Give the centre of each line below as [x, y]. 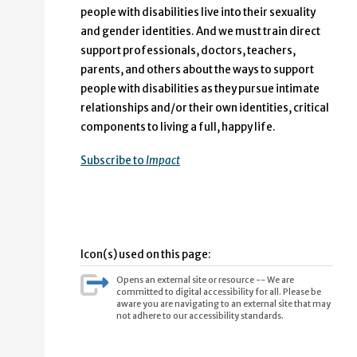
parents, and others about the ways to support [197, 70]
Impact [163, 161]
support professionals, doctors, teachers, [188, 51]
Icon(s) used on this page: [146, 255]
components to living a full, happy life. [178, 127]
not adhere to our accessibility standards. [200, 316]
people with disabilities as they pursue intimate [200, 89]
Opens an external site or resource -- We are [205, 280]
